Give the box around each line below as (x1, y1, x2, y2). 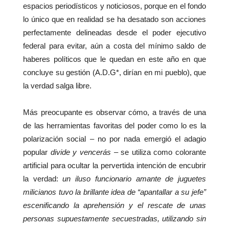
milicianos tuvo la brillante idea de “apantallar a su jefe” (23, 188, 206, 197)
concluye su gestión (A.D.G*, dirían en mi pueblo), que (23, 68, 206, 77)
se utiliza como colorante (121, 148, 206, 157)
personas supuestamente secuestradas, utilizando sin (23, 214, 206, 223)
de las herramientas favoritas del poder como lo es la (23, 121, 206, 130)
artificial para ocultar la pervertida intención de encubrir (23, 161, 206, 170)
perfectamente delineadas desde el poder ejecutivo (23, 28, 206, 37)
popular (23, 148, 51, 157)
